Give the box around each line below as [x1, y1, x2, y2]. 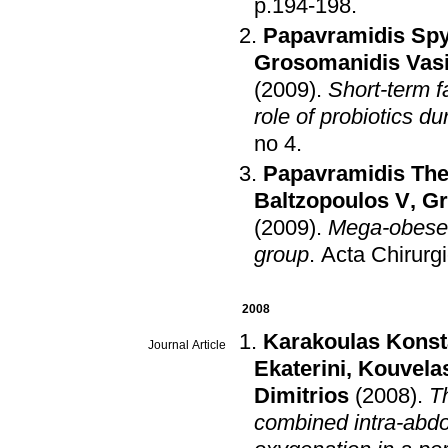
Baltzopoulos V [254, 188, 410, 213]
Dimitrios [254, 383, 349, 408]
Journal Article [148, 338, 226, 353]
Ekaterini [254, 356, 346, 381]
